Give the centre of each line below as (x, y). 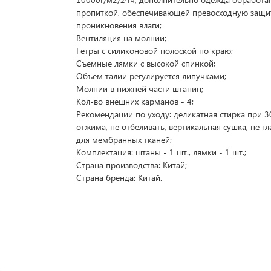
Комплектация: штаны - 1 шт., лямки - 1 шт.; (162, 152)
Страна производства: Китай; (132, 165)
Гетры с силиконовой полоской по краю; (155, 51)
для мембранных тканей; (124, 139)
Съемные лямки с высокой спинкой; (146, 63)
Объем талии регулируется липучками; (152, 76)
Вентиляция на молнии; (122, 38)
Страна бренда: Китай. (119, 178)
